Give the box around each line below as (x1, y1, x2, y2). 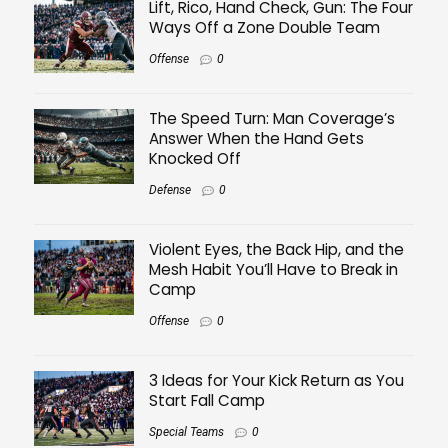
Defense (149, 183, 191, 198)
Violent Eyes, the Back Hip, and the (149, 238, 404, 260)
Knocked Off (149, 148, 241, 170)
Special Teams (149, 424, 224, 439)
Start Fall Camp (149, 389, 265, 411)
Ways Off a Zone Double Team (149, 17, 380, 39)
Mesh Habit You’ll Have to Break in (149, 258, 398, 280)
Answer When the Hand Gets (149, 128, 364, 150)
